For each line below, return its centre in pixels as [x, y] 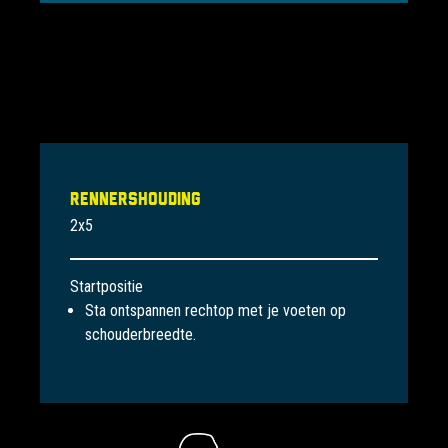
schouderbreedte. [140, 335]
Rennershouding [135, 199]
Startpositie [106, 287]
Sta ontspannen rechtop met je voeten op [215, 311]
